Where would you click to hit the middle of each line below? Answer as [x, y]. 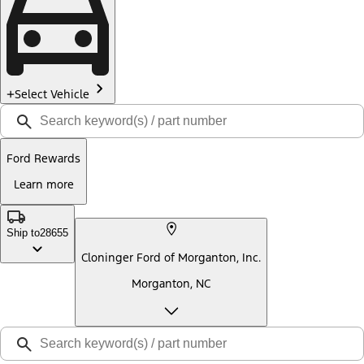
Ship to [23, 232]
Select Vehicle [52, 94]
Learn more [43, 184]
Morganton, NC [171, 283]
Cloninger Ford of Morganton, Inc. [171, 258]
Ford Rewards [43, 159]
